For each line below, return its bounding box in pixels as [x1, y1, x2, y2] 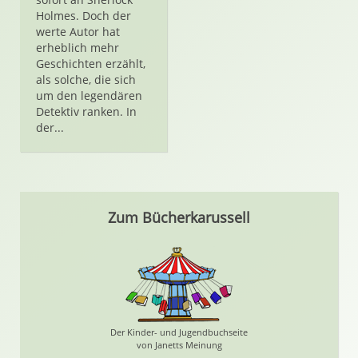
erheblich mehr [36, 40, 119, 55]
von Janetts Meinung [136, 339, 222, 351]
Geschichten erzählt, [36, 56, 145, 71]
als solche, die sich [36, 72, 136, 87]
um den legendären [36, 88, 142, 103]
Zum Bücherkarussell [108, 208, 250, 227]
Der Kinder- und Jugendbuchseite [110, 326, 248, 338]
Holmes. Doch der [36, 8, 131, 23]
